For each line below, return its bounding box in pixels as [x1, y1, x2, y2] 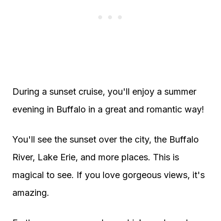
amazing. [12, 187, 49, 198]
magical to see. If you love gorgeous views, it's [12, 170, 205, 181]
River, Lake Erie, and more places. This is [12, 152, 179, 163]
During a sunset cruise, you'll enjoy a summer [12, 86, 196, 97]
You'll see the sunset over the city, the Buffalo [12, 134, 199, 145]
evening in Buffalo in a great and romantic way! [12, 104, 204, 115]
